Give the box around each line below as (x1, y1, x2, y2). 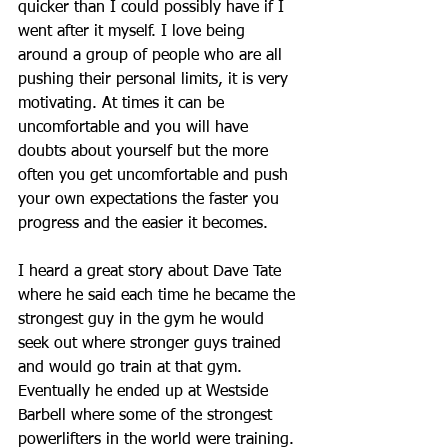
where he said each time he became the (18, 288, 300, 305)
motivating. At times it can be (18, 96, 229, 113)
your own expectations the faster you (18, 192, 284, 209)
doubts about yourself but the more (18, 144, 273, 161)
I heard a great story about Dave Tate (18, 264, 286, 281)
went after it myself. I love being (18, 24, 250, 41)
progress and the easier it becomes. (18, 216, 273, 233)
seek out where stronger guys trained (18, 336, 286, 353)
